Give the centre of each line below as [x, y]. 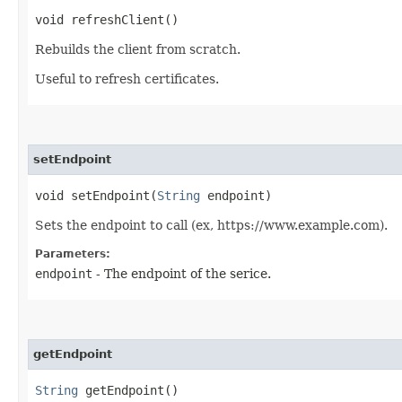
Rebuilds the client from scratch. [138, 49]
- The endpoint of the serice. [182, 273]
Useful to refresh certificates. [127, 79]
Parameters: [73, 253]
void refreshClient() [107, 19]
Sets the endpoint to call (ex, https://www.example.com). [211, 225]
